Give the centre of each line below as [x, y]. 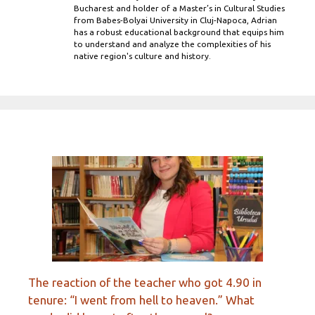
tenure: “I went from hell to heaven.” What [141, 300]
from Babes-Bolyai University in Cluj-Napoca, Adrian [175, 20]
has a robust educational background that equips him [179, 32]
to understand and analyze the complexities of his [172, 44]
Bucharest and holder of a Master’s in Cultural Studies [179, 8]
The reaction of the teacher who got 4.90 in [145, 282]
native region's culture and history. [142, 56]
